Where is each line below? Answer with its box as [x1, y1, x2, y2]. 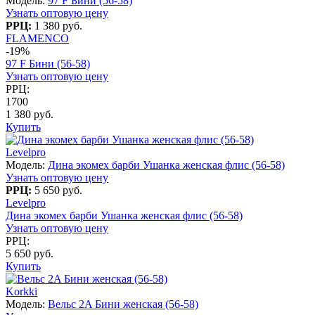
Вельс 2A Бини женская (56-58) [48, 297, 198, 310]
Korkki [6, 285, 37, 297]
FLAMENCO [6, 32, 69, 44]
